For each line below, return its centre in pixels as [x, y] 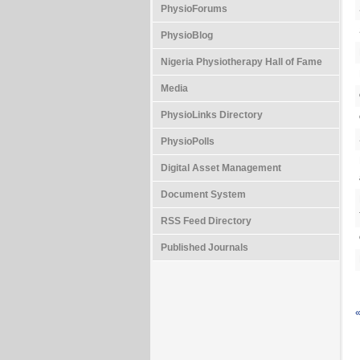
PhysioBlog [187, 35]
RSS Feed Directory [206, 221]
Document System [203, 194]
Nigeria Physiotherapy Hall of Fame [241, 62]
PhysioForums [194, 9]
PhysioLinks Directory [212, 115]
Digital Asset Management [221, 168]
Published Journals [205, 247]
